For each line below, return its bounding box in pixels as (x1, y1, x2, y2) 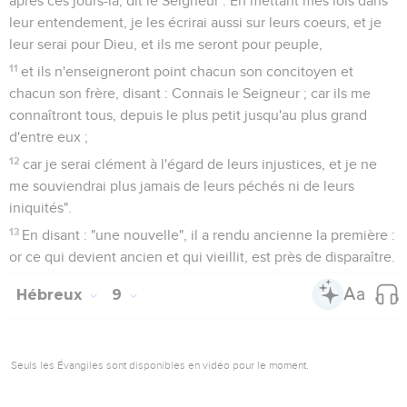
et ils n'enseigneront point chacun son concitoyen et (21, 64, 354, 79)
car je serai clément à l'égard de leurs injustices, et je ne (23, 156, 378, 172)
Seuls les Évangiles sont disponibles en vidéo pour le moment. (11, 358, 309, 372)
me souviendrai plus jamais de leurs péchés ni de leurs (9, 178, 354, 194)
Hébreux (16, 285, 86, 303)
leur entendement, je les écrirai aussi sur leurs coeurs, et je (9, 15, 382, 30)
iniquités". (9, 200, 72, 215)
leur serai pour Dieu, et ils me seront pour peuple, (9, 36, 323, 52)
